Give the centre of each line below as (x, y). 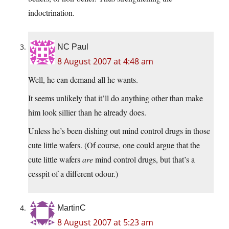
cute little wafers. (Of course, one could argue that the (114, 145)
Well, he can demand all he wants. (83, 80)
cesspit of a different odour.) (73, 174)
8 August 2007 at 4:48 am (105, 62)
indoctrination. (51, 13)
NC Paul (73, 47)
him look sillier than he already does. (87, 112)
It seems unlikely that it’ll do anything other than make (116, 98)
